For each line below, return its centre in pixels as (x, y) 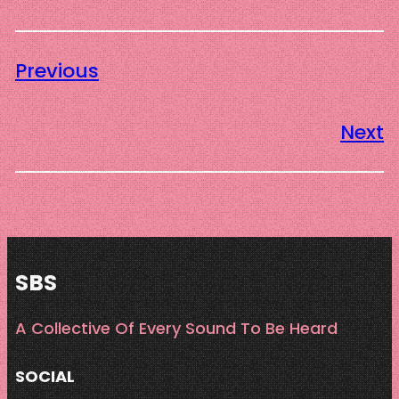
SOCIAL (45, 376)
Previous (57, 71)
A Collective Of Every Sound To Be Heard (176, 328)
